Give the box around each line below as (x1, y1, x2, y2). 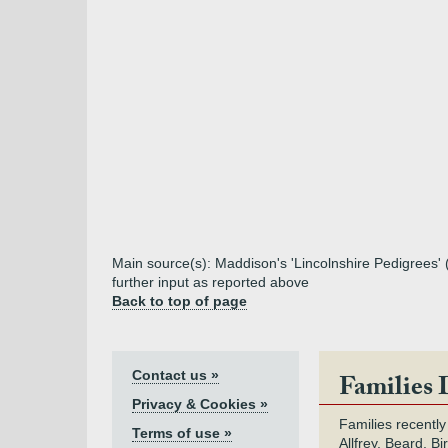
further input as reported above (112, 274, 309, 290)
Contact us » (132, 367, 219, 383)
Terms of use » (132, 425, 232, 441)
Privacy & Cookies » (132, 396, 268, 412)
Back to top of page (112, 293, 247, 309)
